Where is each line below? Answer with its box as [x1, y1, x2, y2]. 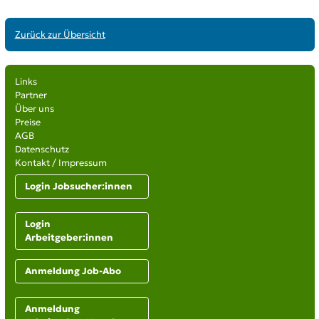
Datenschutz [14, 143, 69, 156]
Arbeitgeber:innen [24, 231, 113, 244]
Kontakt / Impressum [14, 157, 107, 169]
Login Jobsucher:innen [24, 180, 132, 193]
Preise [14, 116, 41, 129]
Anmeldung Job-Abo [24, 265, 121, 278]
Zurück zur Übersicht [14, 28, 105, 41]
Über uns [14, 103, 54, 115]
